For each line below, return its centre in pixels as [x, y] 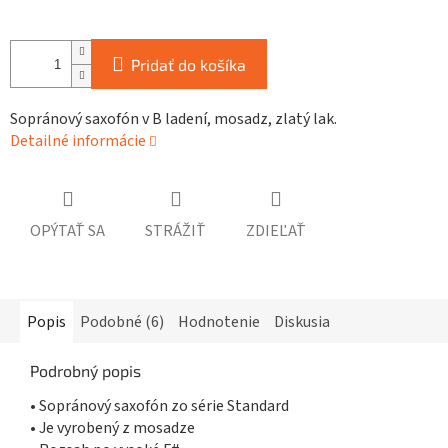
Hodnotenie [219, 322]
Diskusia [302, 322]
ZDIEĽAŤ [276, 231]
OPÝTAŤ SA [67, 231]
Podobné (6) [122, 322]
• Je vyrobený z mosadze [112, 428]
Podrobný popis [85, 371]
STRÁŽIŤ [175, 231]
